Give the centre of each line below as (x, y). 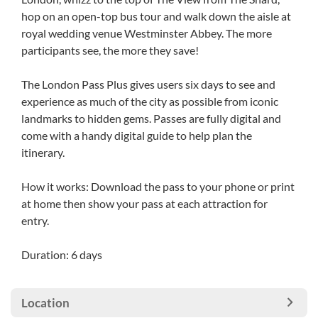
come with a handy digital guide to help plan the (137, 135)
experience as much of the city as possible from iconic (150, 101)
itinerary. (43, 152)
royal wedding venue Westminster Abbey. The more (147, 33)
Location (45, 303)
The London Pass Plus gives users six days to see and (148, 84)
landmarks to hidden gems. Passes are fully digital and (151, 118)
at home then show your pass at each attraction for (144, 203)
